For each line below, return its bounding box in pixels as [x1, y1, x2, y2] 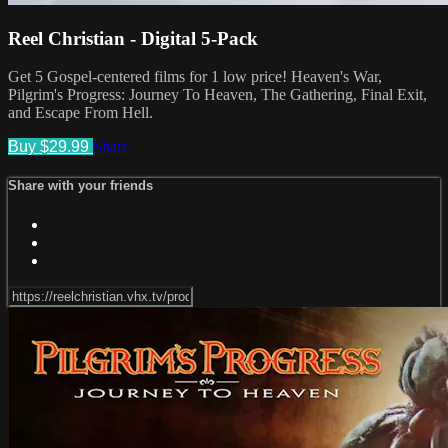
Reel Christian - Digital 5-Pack [8, 27, 258, 49]
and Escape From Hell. [8, 104, 153, 122]
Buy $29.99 [8, 138, 93, 156]
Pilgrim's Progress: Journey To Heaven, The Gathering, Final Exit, [8, 86, 427, 104]
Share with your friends [8, 178, 153, 194]
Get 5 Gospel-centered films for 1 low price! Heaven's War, [8, 68, 382, 86]
